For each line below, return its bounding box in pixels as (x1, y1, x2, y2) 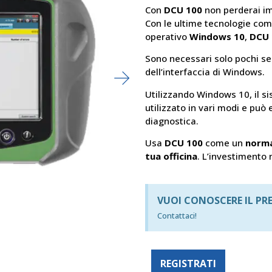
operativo (145, 30, 189, 42)
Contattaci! (157, 209, 197, 221)
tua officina (145, 150, 197, 163)
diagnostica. (145, 114, 199, 127)
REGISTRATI (160, 256, 216, 270)
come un (203, 137, 243, 149)
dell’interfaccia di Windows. (145, 66, 265, 78)
